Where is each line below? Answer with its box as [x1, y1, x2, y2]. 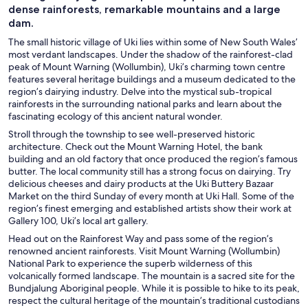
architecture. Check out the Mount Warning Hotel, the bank [8, 140, 263, 153]
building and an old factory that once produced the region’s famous [8, 152, 298, 165]
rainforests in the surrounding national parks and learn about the [8, 97, 282, 110]
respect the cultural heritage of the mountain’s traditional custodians [8, 294, 300, 307]
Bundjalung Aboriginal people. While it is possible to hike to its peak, [8, 281, 300, 294]
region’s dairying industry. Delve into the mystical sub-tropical [8, 85, 272, 98]
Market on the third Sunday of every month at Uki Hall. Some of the [8, 189, 294, 202]
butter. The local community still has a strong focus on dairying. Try [8, 164, 291, 177]
